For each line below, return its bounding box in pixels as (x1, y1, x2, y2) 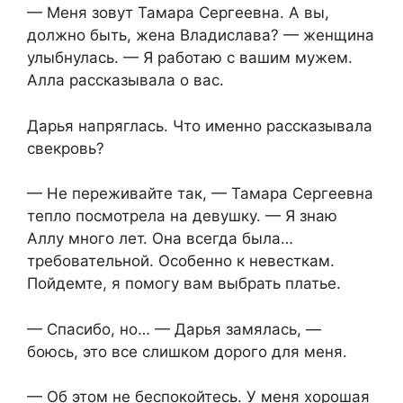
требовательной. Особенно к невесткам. (27, 252, 335, 271)
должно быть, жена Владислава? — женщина (27, 26, 374, 45)
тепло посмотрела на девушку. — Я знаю (27, 207, 337, 226)
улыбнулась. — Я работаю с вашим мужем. (27, 49, 353, 67)
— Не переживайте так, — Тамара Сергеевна (27, 184, 373, 203)
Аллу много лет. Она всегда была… (27, 229, 293, 248)
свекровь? (27, 139, 104, 157)
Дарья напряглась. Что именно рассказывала (27, 116, 372, 135)
